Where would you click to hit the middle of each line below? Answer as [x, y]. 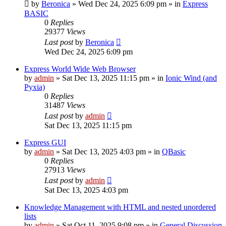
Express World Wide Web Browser [80, 69]
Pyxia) [35, 87]
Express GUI [45, 142]
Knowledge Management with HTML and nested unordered [120, 207]
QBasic [174, 151]
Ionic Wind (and [191, 78]
